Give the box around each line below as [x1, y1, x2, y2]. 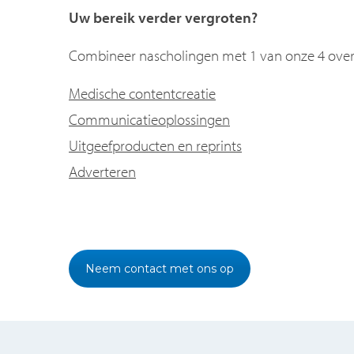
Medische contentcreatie [69, 83, 216, 103]
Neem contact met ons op [85, 261, 234, 276]
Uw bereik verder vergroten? [69, 7, 258, 27]
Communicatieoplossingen [69, 109, 230, 129]
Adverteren [69, 161, 136, 181]
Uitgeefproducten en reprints [69, 135, 242, 155]
